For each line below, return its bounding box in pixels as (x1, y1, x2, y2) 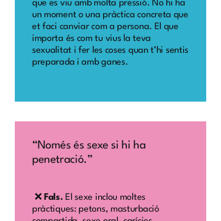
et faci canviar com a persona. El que (32, 22, 179, 31)
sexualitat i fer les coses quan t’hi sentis (32, 45, 189, 55)
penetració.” (32, 154, 93, 166)
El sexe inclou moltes (63, 192, 146, 202)
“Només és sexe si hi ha (32, 140, 146, 151)
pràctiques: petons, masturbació (32, 204, 159, 214)
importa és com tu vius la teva (32, 34, 151, 43)
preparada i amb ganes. (32, 57, 128, 67)
